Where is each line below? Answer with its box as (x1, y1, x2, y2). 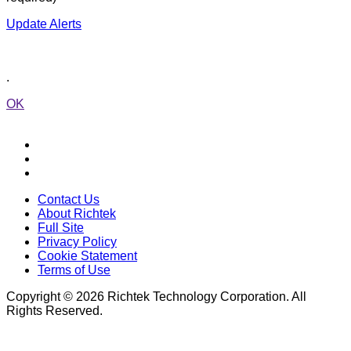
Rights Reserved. (6, 303, 103, 317)
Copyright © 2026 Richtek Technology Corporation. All (6, 289, 306, 303)
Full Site (38, 220, 84, 234)
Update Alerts (6, 16, 81, 31)
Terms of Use (38, 262, 110, 277)
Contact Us (38, 192, 100, 206)
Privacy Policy (38, 234, 117, 248)
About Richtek (38, 206, 116, 220)
